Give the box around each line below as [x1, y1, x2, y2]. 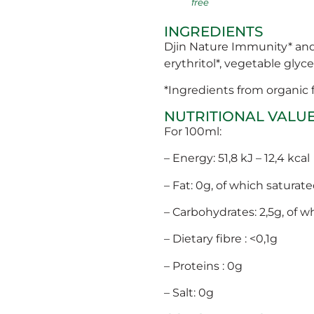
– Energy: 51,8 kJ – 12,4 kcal [164, 151, 310, 165]
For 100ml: [164, 124, 221, 138]
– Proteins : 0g [164, 259, 243, 273]
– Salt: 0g [164, 286, 214, 300]
